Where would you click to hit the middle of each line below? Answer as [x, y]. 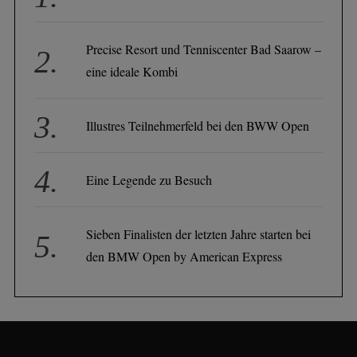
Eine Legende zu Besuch [149, 180]
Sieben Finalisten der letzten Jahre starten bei [199, 234]
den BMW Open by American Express [184, 257]
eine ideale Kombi [132, 72]
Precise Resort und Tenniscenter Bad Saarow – [204, 49]
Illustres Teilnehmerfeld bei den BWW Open [198, 126]
